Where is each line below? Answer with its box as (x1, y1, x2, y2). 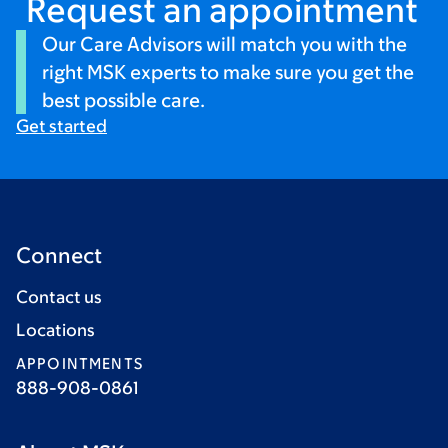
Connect (16, 242, 102, 268)
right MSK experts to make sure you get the (42, 60, 414, 83)
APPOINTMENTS (16, 354, 143, 372)
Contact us (16, 286, 102, 307)
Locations (16, 319, 95, 340)
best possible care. (42, 88, 211, 111)
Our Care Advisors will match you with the (42, 32, 407, 55)
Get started (16, 115, 107, 136)
